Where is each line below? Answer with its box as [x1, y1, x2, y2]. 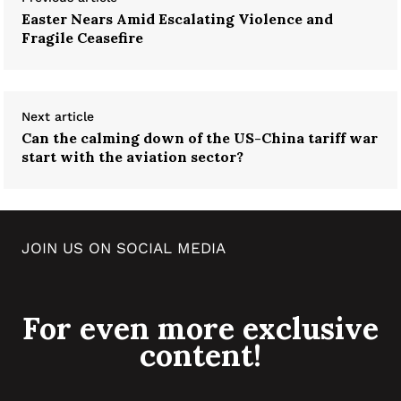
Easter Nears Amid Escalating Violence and [21, 9, 333, 28]
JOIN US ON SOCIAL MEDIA [21, 238, 226, 257]
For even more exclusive [22, 308, 379, 347]
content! [140, 335, 261, 374]
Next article [21, 108, 94, 124]
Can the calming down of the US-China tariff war [21, 128, 378, 147]
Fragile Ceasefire [21, 28, 143, 47]
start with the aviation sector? [21, 147, 243, 166]
